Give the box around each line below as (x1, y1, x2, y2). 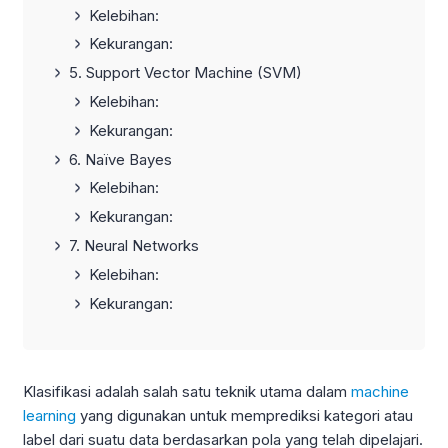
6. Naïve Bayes (69, 149, 172, 169)
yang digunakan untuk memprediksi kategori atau (76, 406, 413, 426)
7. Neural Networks (69, 236, 199, 256)
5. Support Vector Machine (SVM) (69, 63, 302, 83)
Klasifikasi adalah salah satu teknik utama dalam (23, 382, 351, 402)
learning (23, 406, 76, 426)
